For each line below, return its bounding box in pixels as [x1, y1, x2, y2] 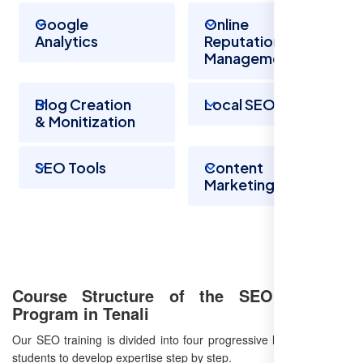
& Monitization [35, 112, 135, 131]
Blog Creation [35, 95, 131, 114]
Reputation [204, 32, 281, 51]
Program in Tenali [12, 301, 149, 326]
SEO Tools [35, 158, 106, 177]
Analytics [35, 32, 98, 51]
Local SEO [204, 95, 275, 114]
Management [204, 49, 296, 68]
